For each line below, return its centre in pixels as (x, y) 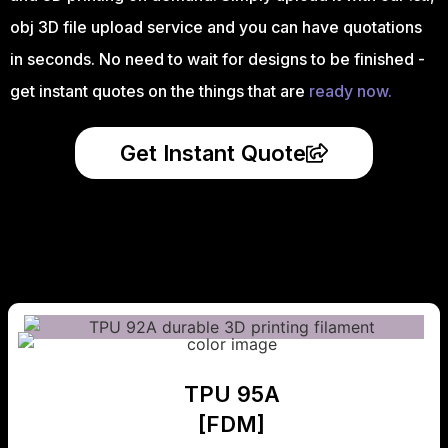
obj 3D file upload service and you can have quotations (216, 26)
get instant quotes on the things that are (159, 90)
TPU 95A (231, 393)
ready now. (350, 90)
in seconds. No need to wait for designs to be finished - (217, 58)
